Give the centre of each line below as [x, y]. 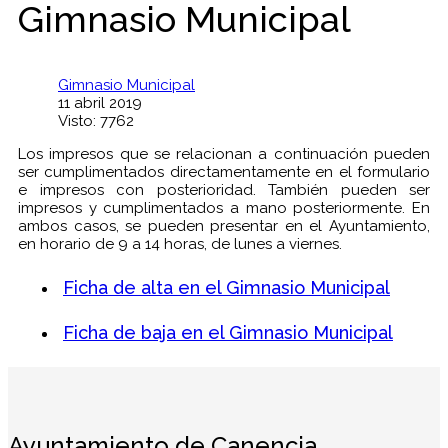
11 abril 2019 [100, 103]
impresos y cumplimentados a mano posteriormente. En [224, 208]
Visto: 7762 [96, 121]
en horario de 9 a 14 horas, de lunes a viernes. [180, 244]
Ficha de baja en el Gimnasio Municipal [228, 332]
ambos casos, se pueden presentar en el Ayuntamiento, [224, 226]
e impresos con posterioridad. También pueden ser [224, 190]
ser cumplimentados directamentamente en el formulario [224, 172]
